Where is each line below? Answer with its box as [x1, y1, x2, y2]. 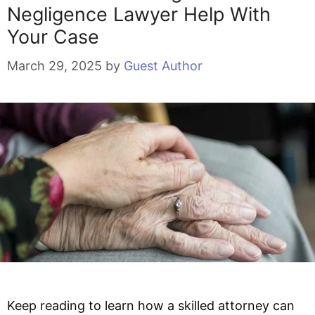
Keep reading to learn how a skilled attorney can [7, 298, 295, 314]
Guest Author [124, 58, 202, 73]
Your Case [7, 25, 99, 49]
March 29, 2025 [7, 58, 102, 73]
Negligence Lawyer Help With [7, 2, 271, 26]
